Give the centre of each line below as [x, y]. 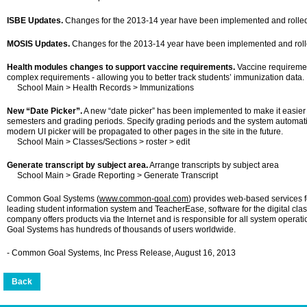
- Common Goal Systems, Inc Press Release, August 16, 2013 [121, 253]
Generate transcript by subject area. [77, 165]
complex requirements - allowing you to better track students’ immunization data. [156, 77]
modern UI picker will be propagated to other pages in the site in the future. [145, 132]
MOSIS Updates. [38, 44]
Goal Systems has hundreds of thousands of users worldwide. [121, 230]
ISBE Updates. [35, 21]
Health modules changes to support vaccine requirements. [121, 67]
